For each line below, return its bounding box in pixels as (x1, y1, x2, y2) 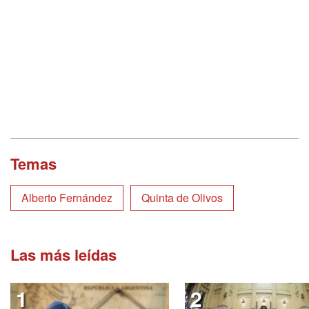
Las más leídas (10, 243, 117, 266)
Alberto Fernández (21, 190, 112, 206)
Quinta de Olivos (141, 190, 223, 206)
